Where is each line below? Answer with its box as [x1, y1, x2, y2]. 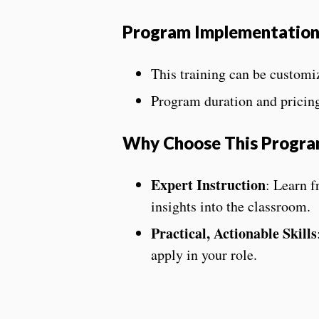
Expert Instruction [151, 174, 266, 196]
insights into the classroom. [151, 197, 310, 216]
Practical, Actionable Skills [151, 223, 317, 244]
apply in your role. [151, 245, 257, 265]
